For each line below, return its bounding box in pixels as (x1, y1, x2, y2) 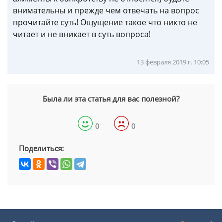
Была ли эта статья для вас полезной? (43, 94, 179, 104)
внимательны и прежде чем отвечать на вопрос (13, 5, 199, 16)
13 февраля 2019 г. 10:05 (137, 57, 209, 67)
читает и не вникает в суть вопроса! (13, 29, 151, 40)
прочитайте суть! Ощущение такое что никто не (13, 17, 197, 28)
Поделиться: (19, 143, 64, 154)
